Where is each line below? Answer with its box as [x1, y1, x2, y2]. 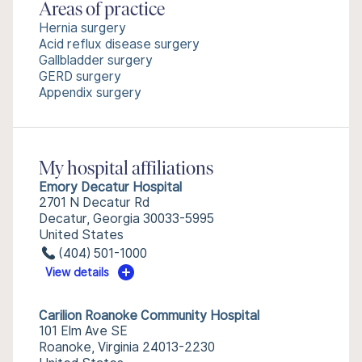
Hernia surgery [39, 20, 126, 36]
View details [45, 266, 110, 279]
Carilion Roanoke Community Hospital [39, 308, 259, 323]
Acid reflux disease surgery [39, 36, 200, 52]
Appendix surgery [39, 85, 141, 100]
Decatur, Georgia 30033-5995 [39, 211, 214, 226]
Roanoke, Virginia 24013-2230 [39, 339, 215, 355]
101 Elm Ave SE [39, 323, 128, 339]
